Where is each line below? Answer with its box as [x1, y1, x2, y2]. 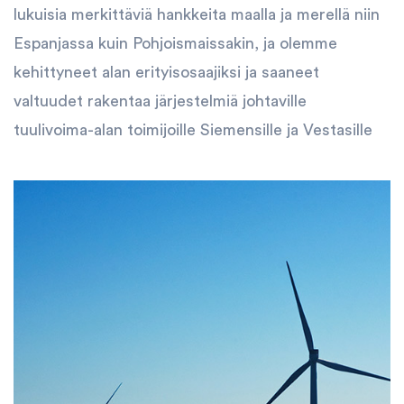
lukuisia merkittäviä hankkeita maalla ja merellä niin [14, 5, 380, 23]
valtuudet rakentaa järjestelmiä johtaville [14, 92, 307, 109]
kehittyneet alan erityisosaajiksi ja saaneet [14, 63, 319, 80]
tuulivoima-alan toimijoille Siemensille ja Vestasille [14, 121, 372, 138]
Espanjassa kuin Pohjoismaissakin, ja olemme [14, 34, 337, 51]
